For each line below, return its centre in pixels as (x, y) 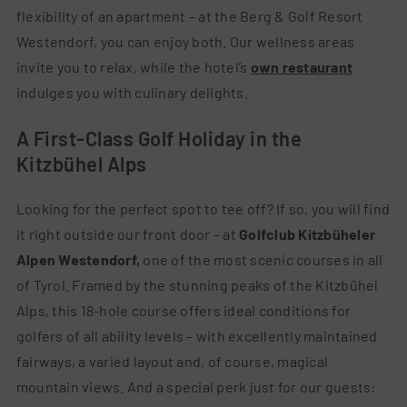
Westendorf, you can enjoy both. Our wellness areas (185, 42)
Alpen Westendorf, (78, 260)
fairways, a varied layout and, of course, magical (172, 362)
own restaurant (302, 67)
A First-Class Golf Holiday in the (159, 139)
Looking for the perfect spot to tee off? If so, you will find (203, 209)
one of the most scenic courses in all (262, 260)
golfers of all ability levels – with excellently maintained (197, 336)
